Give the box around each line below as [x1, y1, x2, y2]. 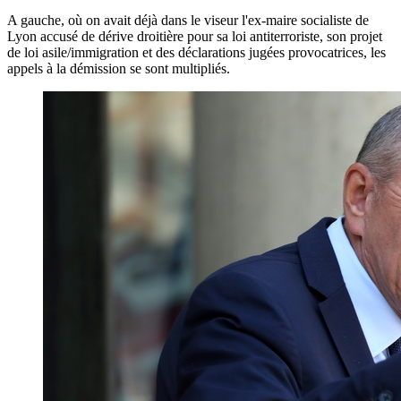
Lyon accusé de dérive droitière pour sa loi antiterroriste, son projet [7, 28, 382, 44]
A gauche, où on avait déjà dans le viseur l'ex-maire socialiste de [7, 12, 369, 28]
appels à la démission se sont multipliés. [7, 60, 230, 76]
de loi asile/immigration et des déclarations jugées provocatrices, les [7, 44, 386, 60]
